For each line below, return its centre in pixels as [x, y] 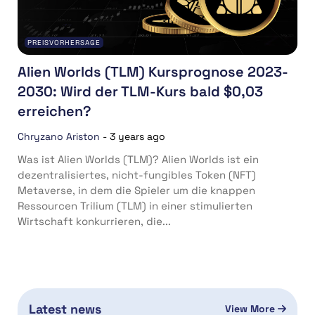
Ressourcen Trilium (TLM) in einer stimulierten [135, 205]
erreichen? [54, 111]
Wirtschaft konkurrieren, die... [94, 221]
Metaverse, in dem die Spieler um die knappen [136, 190]
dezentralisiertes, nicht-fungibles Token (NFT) [137, 174]
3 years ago [137, 136]
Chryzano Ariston [59, 136]
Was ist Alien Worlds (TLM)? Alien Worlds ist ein [138, 159]
